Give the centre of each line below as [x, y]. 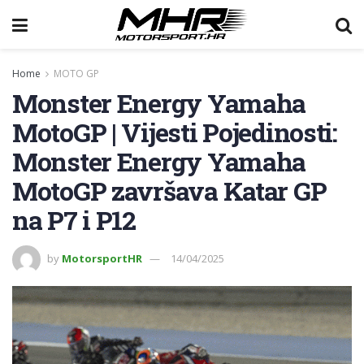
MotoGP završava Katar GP [169, 191]
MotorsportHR [102, 258]
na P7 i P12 [74, 220]
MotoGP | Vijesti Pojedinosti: [175, 132]
